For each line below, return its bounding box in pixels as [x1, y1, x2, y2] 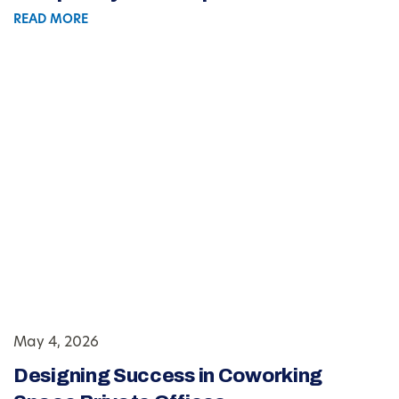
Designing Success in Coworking [13, 365, 323, 387]
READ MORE [13, 13, 88, 28]
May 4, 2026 [13, 336, 99, 351]
